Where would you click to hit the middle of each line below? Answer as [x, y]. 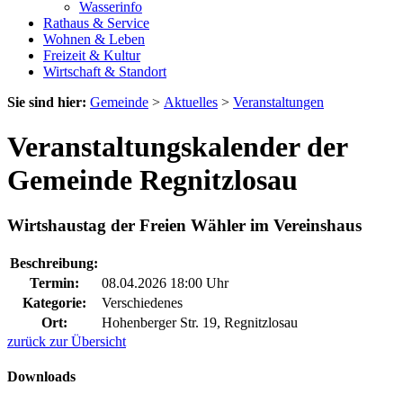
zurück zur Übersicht [67, 341]
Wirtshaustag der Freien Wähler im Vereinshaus [184, 225]
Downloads [41, 376]
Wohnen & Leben [94, 40]
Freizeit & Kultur [92, 56]
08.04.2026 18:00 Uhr [165, 282]
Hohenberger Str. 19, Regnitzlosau [200, 322]
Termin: [54, 282]
